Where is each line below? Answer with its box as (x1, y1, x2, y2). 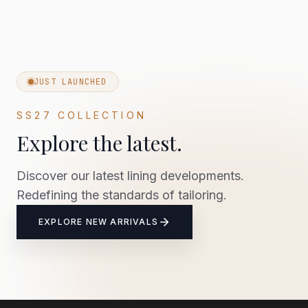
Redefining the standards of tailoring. (16, 188, 227, 202)
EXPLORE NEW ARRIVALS (38, 217, 158, 227)
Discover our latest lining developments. (16, 168, 244, 183)
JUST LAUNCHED (34, 76, 107, 87)
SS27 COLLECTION (16, 109, 146, 121)
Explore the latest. (16, 129, 182, 157)
